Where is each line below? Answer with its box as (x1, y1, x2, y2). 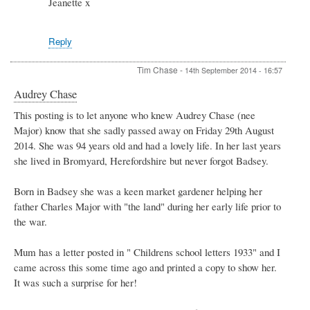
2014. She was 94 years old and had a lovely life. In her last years (14, 138, 281, 152)
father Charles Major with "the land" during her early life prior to (14, 199, 281, 213)
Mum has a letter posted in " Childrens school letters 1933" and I (14, 244, 280, 259)
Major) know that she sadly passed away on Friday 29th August (14, 122, 274, 137)
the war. (14, 214, 47, 228)
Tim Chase (137, 63, 178, 75)
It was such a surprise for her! (14, 275, 137, 289)
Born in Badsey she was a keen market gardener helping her (14, 183, 262, 198)
